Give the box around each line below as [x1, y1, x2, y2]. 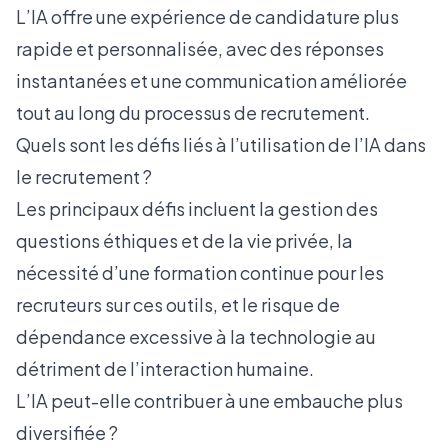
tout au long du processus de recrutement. [16, 101, 370, 124]
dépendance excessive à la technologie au [16, 325, 376, 348]
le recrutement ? [16, 165, 152, 188]
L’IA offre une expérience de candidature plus [16, 5, 399, 28]
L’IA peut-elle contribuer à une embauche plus [16, 389, 403, 412]
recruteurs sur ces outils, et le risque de [16, 293, 340, 316]
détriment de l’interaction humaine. [16, 357, 314, 380]
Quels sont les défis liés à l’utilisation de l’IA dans [16, 133, 426, 156]
